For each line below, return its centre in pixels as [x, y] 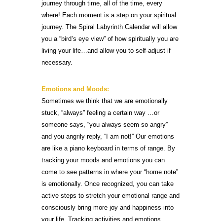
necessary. [57, 62]
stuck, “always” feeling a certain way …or [100, 112]
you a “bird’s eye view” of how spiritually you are [110, 38]
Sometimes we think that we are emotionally [105, 101]
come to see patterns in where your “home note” [110, 172]
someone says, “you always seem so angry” [105, 124]
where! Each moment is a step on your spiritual [109, 15]
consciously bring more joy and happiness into [108, 207]
